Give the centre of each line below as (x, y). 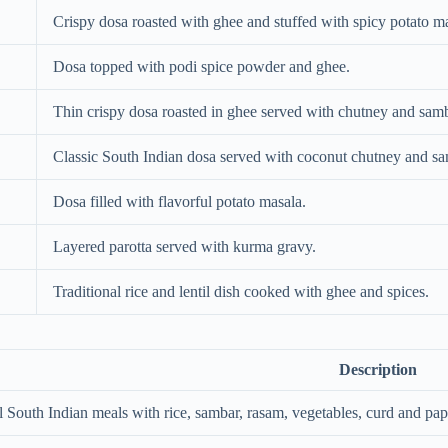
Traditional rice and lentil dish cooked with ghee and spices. (241, 291)
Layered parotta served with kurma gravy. (184, 246)
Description (377, 369)
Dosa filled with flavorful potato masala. (179, 201)
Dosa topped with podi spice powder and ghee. (201, 66)
